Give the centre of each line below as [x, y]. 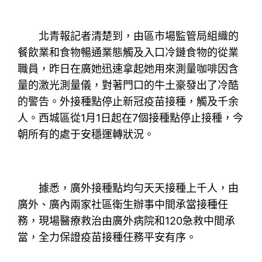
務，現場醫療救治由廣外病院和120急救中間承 [127, 220]
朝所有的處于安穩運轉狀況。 [86, 134]
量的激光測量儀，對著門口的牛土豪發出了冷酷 [128, 85]
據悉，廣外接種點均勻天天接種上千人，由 [128, 188]
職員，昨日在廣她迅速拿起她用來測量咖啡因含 [128, 68]
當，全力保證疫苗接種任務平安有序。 [107, 237]
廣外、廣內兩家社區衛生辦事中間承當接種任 [123, 204]
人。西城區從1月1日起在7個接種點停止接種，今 [131, 118]
